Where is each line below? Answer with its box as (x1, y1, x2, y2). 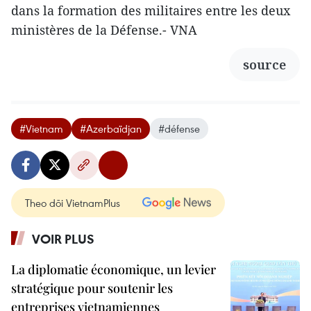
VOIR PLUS (32, 230, 94, 247)
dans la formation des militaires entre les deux (11, 1, 290, 19)
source (243, 56, 286, 73)
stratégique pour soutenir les (11, 279, 173, 296)
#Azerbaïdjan (80, 121, 142, 135)
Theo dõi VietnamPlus (25, 195, 120, 210)
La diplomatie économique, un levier (11, 260, 216, 278)
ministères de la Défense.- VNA (11, 21, 197, 38)
